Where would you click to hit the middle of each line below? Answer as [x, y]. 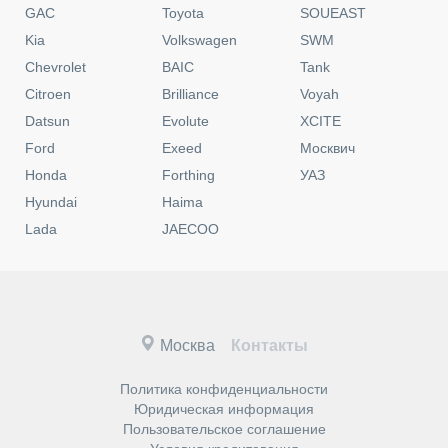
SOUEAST [332, 13]
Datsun [47, 121]
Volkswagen [200, 40]
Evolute [186, 121]
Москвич [327, 148]
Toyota [183, 13]
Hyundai [51, 202]
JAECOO [191, 229]
